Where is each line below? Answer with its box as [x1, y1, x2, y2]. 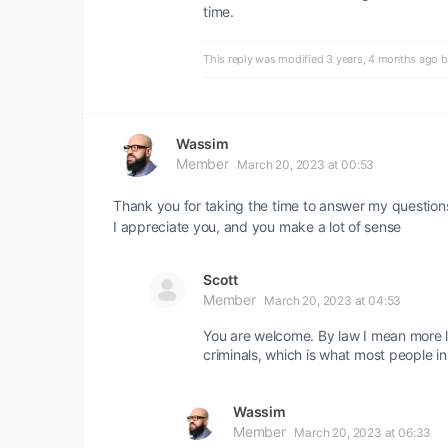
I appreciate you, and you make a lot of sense [113, 218, 402, 235]
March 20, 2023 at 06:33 [294, 425, 432, 440]
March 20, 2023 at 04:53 [264, 293, 402, 308]
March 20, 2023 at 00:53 [237, 157, 375, 172]
